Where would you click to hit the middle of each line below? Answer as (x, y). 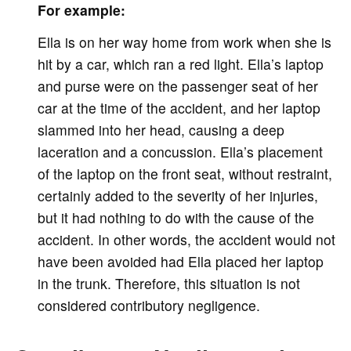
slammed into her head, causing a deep (161, 130)
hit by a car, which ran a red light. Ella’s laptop (180, 64)
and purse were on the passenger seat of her (177, 86)
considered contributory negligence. (148, 306)
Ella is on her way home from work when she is (184, 42)
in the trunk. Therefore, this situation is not (168, 284)
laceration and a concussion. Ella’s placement (180, 152)
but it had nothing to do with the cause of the (175, 218)
